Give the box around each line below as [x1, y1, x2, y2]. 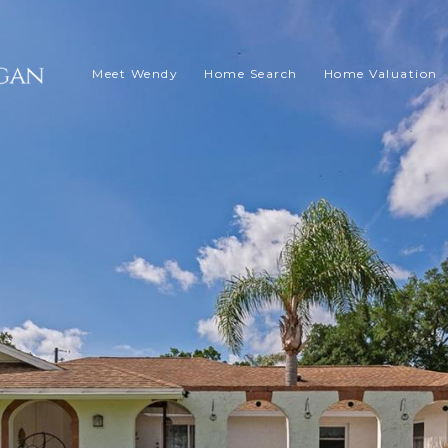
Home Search [204, 66, 298, 82]
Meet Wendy [92, 66, 178, 82]
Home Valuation [323, 66, 438, 82]
